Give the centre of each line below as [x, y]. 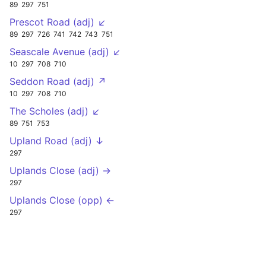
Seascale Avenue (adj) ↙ [65, 52]
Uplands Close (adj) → [60, 171]
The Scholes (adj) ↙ [55, 111]
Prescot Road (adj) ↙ [58, 22]
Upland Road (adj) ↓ [57, 141]
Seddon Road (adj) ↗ [58, 82]
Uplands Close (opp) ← [62, 200]
